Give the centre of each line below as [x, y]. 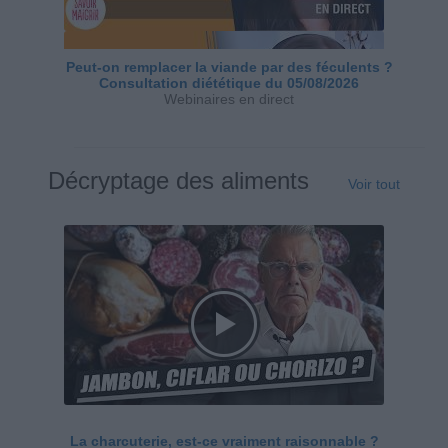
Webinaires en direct [229, 98]
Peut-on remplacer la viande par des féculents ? [229, 66]
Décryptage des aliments [179, 180]
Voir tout [373, 183]
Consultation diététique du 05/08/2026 [229, 82]
